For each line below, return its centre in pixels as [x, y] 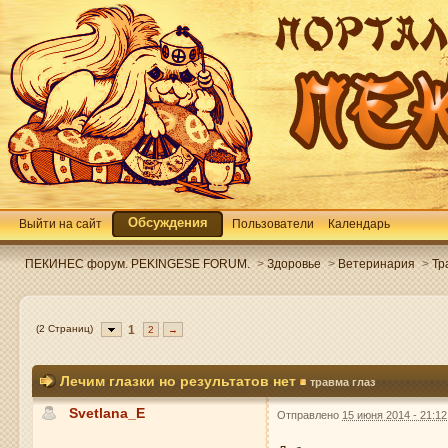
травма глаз [343, 382]
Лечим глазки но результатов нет [180, 381]
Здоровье [294, 263]
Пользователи [273, 223]
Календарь [359, 223]
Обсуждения [168, 222]
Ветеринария [376, 263]
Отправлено [310, 415]
